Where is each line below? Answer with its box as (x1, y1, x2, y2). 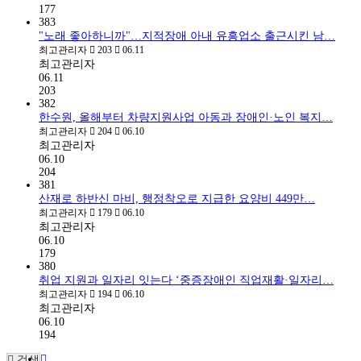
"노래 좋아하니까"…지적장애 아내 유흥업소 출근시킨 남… (39, 29, 335, 42)
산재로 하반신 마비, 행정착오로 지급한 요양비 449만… (39, 192, 315, 205)
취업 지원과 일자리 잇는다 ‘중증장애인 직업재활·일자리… (39, 273, 334, 286)
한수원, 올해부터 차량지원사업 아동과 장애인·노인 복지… (39, 110, 333, 123)
